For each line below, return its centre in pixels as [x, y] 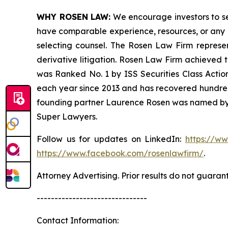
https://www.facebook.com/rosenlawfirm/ [120, 153]
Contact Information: [78, 221]
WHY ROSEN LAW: [74, 17]
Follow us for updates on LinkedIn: [111, 139]
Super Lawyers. [67, 117]
